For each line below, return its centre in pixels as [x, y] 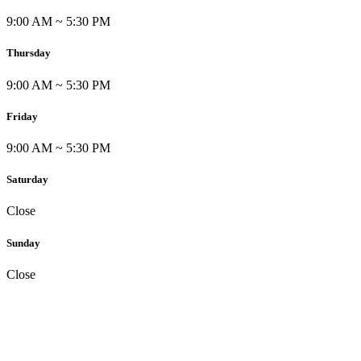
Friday [22, 116]
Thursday [29, 53]
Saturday [27, 180]
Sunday [23, 243]
